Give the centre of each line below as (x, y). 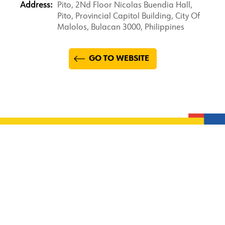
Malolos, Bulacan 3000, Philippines (121, 28)
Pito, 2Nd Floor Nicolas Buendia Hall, (125, 6)
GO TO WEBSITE (119, 59)
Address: (36, 6)
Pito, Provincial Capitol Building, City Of (129, 17)
